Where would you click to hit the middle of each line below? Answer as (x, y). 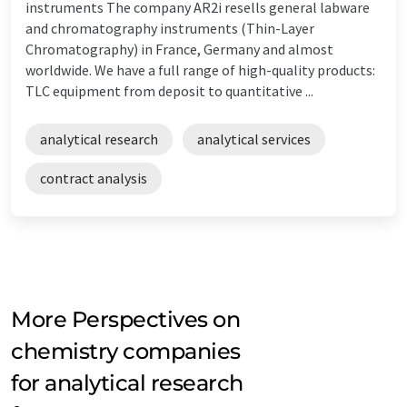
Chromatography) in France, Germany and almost (179, 49)
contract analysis (94, 178)
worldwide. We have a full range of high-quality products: (200, 69)
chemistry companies (126, 351)
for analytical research (127, 382)
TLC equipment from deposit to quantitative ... (169, 90)
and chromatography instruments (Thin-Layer (170, 28)
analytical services (254, 139)
